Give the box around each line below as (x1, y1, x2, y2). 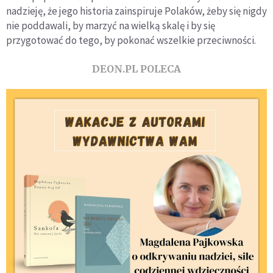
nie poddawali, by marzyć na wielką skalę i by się (6, 18, 215, 32)
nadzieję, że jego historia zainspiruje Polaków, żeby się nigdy (6, 4, 267, 18)
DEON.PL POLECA (92, 62, 181, 75)
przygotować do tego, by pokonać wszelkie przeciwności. (6, 33, 256, 47)
